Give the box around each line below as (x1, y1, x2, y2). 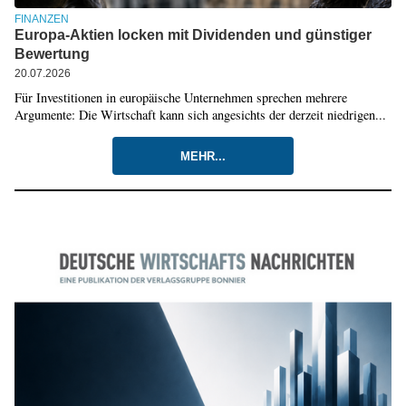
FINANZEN (14, 13, 69, 26)
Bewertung (14, 46, 90, 63)
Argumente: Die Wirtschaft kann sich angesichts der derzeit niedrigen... (14, 106, 386, 124)
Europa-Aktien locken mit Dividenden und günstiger (14, 27, 372, 43)
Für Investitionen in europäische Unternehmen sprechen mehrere (14, 89, 347, 107)
